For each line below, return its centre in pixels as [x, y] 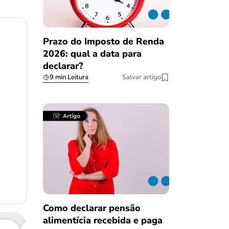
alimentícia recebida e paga [102, 220]
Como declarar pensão [91, 208]
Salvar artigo [142, 77]
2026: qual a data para [92, 54]
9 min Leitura [69, 77]
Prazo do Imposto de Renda [103, 42]
